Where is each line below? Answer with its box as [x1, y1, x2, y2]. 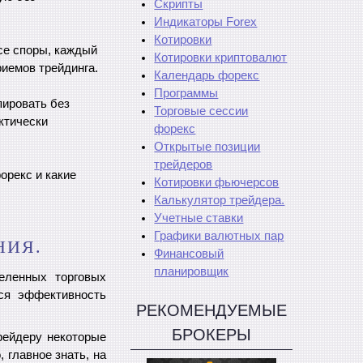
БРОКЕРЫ [172, 326, 251, 344]
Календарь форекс [154, 69, 260, 82]
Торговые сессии [154, 105, 249, 117]
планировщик [154, 265, 229, 278]
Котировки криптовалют [154, 51, 288, 64]
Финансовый [154, 247, 224, 260]
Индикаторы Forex [154, 15, 258, 28]
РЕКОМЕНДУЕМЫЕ [136, 301, 287, 319]
